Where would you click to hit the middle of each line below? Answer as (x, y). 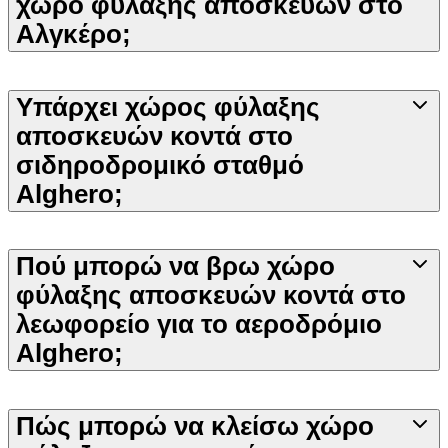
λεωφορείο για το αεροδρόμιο (199, 324)
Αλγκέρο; (73, 34)
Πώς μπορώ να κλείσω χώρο (195, 425)
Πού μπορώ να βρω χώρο (175, 266)
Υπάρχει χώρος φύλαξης (168, 106)
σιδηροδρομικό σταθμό (160, 164)
